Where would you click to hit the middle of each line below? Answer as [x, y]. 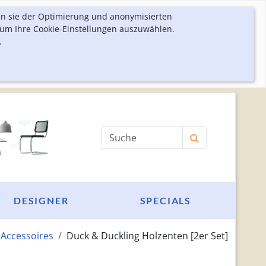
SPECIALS [165, 200]
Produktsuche [133, 133]
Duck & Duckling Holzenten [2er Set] [147, 236]
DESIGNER [41, 200]
